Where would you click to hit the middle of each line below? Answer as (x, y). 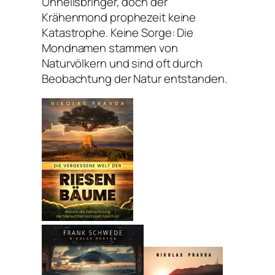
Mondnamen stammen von (110, 48)
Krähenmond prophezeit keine (119, 17)
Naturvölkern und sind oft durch (122, 64)
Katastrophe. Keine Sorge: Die (118, 33)
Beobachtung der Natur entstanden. (134, 79)
